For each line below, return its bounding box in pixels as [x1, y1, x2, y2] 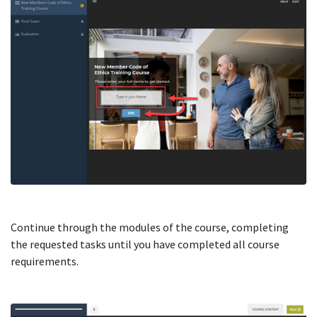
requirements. [11, 254, 79, 269]
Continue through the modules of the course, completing [11, 220, 289, 235]
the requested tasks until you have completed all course [11, 237, 279, 252]
